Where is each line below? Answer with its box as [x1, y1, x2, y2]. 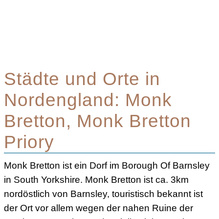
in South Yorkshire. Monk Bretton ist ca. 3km [4, 174, 189, 185]
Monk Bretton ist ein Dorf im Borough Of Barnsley [4, 159, 210, 171]
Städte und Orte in [4, 68, 160, 89]
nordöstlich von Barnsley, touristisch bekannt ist [4, 188, 203, 199]
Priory [4, 131, 54, 153]
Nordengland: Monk [4, 89, 172, 110]
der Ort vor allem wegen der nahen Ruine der [4, 202, 193, 213]
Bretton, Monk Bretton [4, 110, 191, 131]
